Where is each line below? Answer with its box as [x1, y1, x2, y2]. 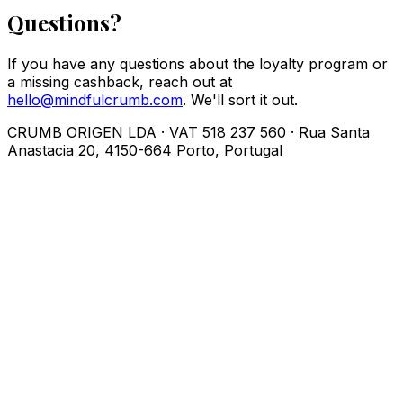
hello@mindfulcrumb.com [7, 90, 183, 109]
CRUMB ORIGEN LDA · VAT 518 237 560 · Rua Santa [7, 122, 370, 141]
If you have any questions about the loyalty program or [7, 54, 388, 73]
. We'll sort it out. [183, 90, 298, 109]
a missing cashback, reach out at [7, 72, 232, 91]
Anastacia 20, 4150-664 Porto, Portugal [7, 140, 282, 159]
